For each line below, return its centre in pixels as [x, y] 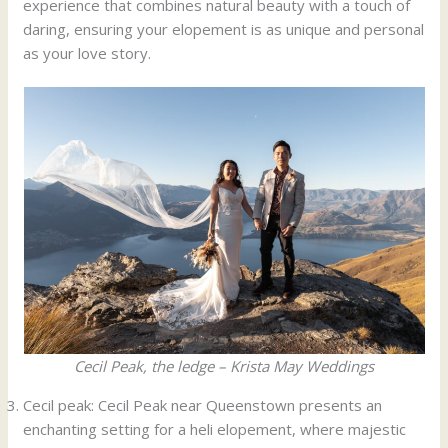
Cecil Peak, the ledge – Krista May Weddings [224, 366]
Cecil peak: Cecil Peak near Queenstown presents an [203, 405]
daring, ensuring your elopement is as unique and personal [224, 28]
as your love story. [87, 52]
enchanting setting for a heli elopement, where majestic [215, 429]
